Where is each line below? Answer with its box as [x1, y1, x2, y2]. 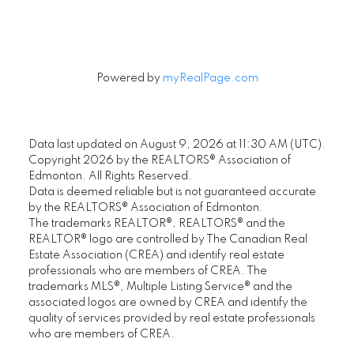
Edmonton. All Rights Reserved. [28, 171, 192, 183]
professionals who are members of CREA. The [28, 265, 267, 277]
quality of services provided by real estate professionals [28, 313, 315, 325]
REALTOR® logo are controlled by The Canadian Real [28, 234, 307, 246]
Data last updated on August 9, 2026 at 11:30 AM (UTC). [28, 139, 326, 151]
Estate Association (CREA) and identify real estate [28, 250, 284, 262]
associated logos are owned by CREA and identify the [28, 297, 307, 309]
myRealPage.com [162, 73, 258, 85]
